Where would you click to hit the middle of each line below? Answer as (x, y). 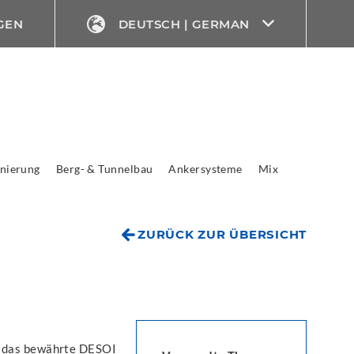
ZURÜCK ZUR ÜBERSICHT (222, 234)
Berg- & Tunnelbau (104, 169)
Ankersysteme (205, 169)
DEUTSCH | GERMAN (184, 24)
